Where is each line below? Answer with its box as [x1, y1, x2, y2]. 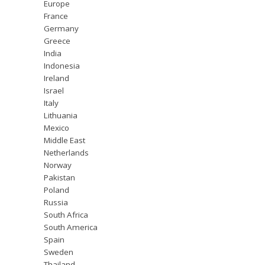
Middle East [44, 135, 85, 146]
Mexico [44, 122, 69, 134]
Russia [44, 197, 68, 208]
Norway [44, 160, 72, 171]
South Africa [44, 209, 88, 221]
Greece [44, 35, 70, 47]
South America [44, 222, 98, 233]
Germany [44, 23, 79, 34]
